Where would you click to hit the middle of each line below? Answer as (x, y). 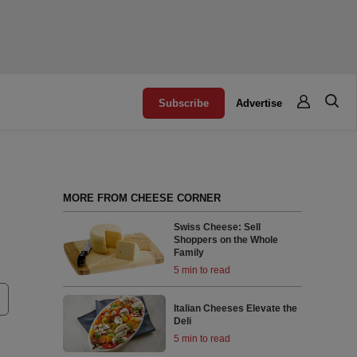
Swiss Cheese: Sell (218, 228)
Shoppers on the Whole (226, 240)
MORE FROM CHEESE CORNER (141, 198)
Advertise (259, 103)
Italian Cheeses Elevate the (236, 308)
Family (189, 253)
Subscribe (184, 103)
